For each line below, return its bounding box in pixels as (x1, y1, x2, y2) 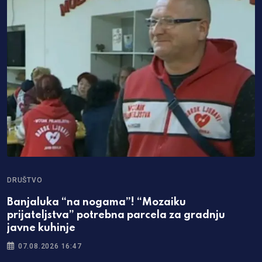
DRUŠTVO (7, 176, 43, 185)
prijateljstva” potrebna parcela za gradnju (7, 210, 225, 221)
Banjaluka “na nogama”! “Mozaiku (7, 197, 186, 208)
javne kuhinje (7, 223, 75, 234)
